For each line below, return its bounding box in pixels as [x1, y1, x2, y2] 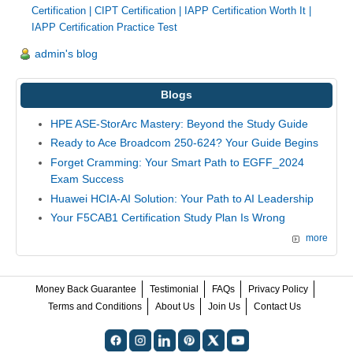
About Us [155, 300, 195, 312]
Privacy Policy [247, 283, 308, 295]
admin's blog [35, 46, 98, 60]
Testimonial [149, 283, 199, 295]
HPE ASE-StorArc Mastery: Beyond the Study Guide [50, 117, 308, 130]
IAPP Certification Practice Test [32, 20, 177, 33]
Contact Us [254, 300, 301, 312]
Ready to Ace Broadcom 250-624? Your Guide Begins [50, 136, 318, 150]
